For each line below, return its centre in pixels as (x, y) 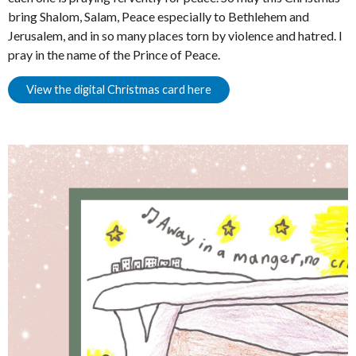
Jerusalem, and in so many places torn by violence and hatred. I (175, 36)
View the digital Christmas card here (118, 90)
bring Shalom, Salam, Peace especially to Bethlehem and (158, 17)
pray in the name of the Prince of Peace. (114, 55)
